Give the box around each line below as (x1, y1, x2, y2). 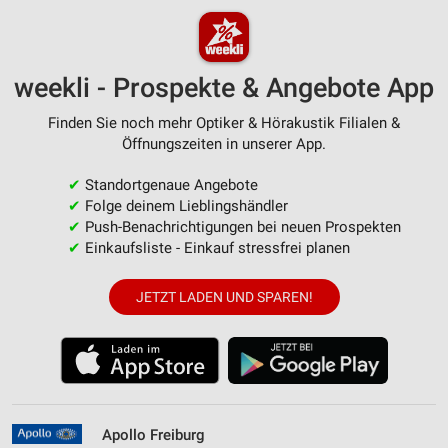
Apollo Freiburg (102, 425, 205, 444)
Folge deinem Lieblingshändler (80, 196, 288, 215)
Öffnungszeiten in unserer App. (122, 134, 326, 153)
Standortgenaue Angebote (80, 175, 258, 194)
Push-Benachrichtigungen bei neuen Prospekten (80, 217, 401, 236)
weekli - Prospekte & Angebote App (14, 71, 434, 104)
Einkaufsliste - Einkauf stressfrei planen (80, 238, 350, 257)
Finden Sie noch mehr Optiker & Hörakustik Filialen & (48, 113, 400, 132)
